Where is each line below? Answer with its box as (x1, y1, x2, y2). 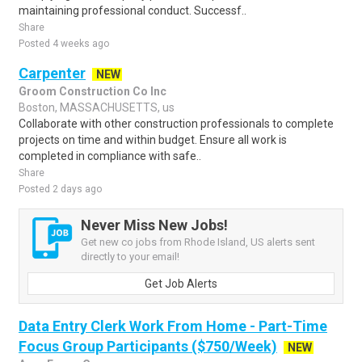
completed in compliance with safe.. (19, 149, 201, 162)
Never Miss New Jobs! (81, 217, 228, 234)
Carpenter (19, 65, 86, 82)
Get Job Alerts (145, 277, 217, 290)
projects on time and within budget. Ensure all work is (19, 133, 287, 146)
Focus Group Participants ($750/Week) (19, 338, 277, 355)
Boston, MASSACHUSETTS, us (19, 101, 175, 114)
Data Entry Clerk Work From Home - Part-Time (19, 318, 327, 335)
